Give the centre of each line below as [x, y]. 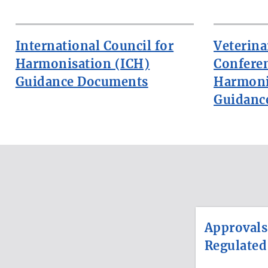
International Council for [95, 45]
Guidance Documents [82, 81]
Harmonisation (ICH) [83, 63]
